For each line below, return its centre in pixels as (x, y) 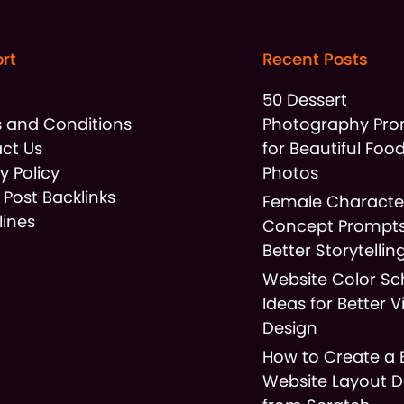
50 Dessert (305, 99)
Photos (291, 172)
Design (290, 327)
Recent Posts (316, 59)
